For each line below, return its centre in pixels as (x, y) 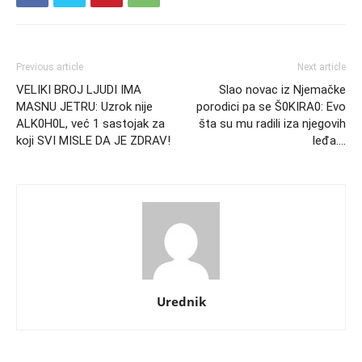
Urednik (181, 302)
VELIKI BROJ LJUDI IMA (79, 90)
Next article (322, 67)
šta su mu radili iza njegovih (272, 124)
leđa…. (329, 141)
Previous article (50, 67)
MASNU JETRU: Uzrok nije (84, 107)
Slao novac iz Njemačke (282, 90)
